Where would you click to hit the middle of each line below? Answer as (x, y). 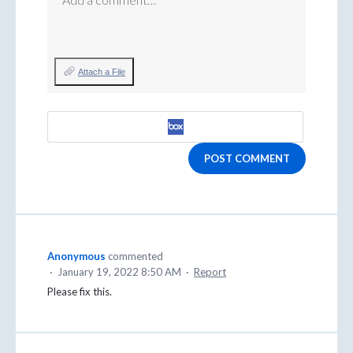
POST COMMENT (247, 158)
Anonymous (76, 256)
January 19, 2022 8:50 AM (119, 271)
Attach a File (102, 72)
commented (136, 256)
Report (210, 271)
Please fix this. (80, 291)
